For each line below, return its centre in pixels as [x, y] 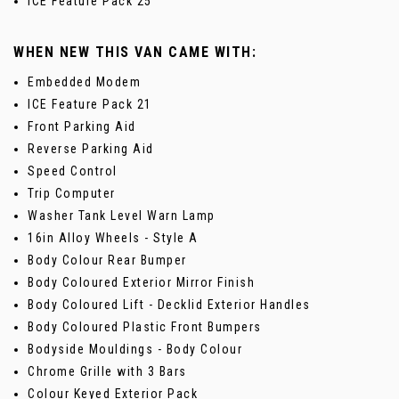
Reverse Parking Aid [91, 148]
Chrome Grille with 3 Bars [107, 371]
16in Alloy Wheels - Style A [113, 237]
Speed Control [73, 171]
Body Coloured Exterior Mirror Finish [141, 282]
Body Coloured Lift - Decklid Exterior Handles [169, 304]
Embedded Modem [84, 81]
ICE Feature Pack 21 [90, 104]
